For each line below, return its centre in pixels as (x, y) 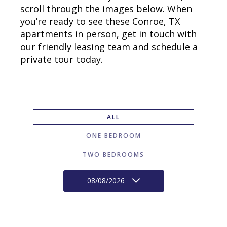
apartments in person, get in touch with (108, 34)
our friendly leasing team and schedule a (109, 47)
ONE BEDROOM (113, 136)
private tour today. (62, 59)
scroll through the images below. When (106, 9)
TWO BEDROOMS (113, 154)
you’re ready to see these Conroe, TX (100, 21)
